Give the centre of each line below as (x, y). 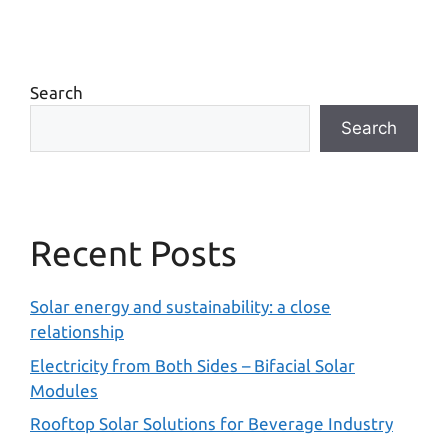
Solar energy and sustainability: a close (180, 307)
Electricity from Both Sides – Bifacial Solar (192, 365)
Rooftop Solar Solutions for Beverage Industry (211, 424)
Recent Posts (133, 253)
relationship (77, 332)
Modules (64, 390)
